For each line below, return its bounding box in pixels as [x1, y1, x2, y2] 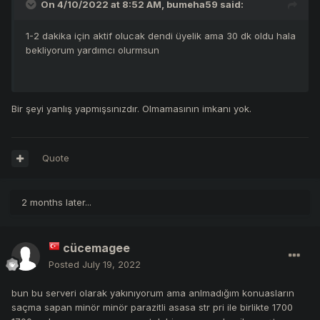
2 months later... [21, 196, 91, 209]
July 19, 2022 [82, 259, 141, 271]
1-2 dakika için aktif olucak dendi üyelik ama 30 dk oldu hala [26, 30, 296, 42]
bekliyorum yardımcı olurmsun [26, 44, 159, 56]
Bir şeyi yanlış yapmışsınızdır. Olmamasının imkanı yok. [11, 103, 251, 115]
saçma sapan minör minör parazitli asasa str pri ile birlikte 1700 [11, 301, 293, 314]
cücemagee [63, 241, 130, 256]
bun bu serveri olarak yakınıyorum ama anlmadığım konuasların [11, 287, 294, 299]
